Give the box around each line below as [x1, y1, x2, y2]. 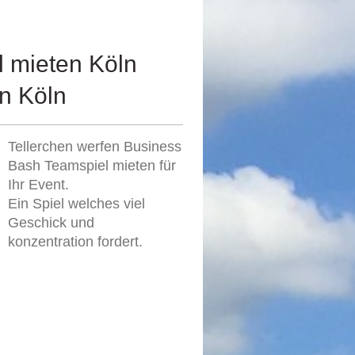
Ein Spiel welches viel [8, 196, 146, 212]
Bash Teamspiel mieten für [8, 158, 177, 174]
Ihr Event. [8, 177, 74, 193]
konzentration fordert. [8, 234, 147, 250]
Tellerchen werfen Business [8, 139, 182, 155]
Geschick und [8, 215, 95, 231]
